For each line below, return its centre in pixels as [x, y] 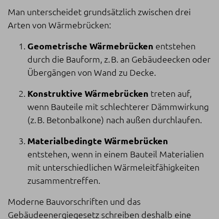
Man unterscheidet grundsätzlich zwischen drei [99, 11]
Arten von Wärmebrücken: [59, 24]
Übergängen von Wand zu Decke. [92, 72]
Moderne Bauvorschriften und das [74, 201]
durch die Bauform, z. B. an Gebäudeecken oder [119, 59]
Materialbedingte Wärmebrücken [98, 140]
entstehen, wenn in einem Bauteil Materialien [116, 153]
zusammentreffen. [64, 180]
